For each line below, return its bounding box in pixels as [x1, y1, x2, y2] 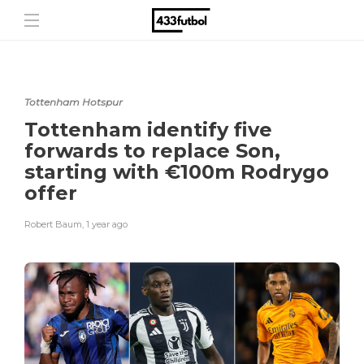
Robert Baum [24, 219, 82, 230]
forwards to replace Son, [24, 139, 280, 162]
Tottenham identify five [24, 118, 272, 141]
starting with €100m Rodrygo [24, 160, 329, 184]
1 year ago [86, 219, 128, 230]
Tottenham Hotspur [24, 96, 123, 108]
